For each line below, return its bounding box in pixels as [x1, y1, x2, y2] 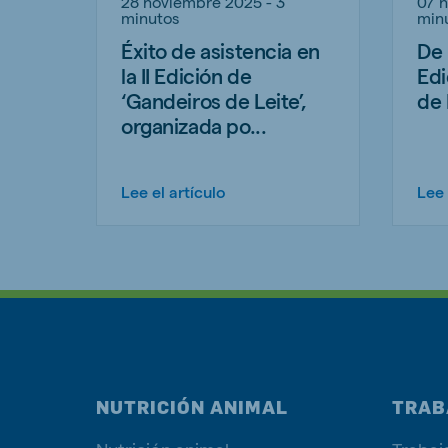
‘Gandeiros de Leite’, [121, 88, 307, 114]
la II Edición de [121, 63, 252, 89]
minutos [121, 8, 179, 28]
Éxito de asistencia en [121, 38, 320, 64]
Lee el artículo [121, 182, 226, 202]
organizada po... [121, 113, 267, 139]
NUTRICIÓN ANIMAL [96, 396, 288, 419]
